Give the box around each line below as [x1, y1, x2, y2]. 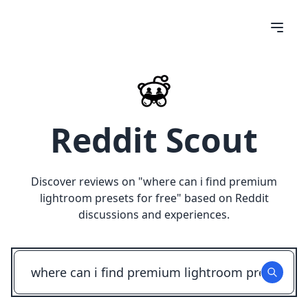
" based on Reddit [176, 190, 269, 206]
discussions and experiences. [78, 207, 230, 222]
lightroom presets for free [39, 190, 177, 206]
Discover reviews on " [31, 174, 143, 189]
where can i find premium [143, 174, 277, 189]
